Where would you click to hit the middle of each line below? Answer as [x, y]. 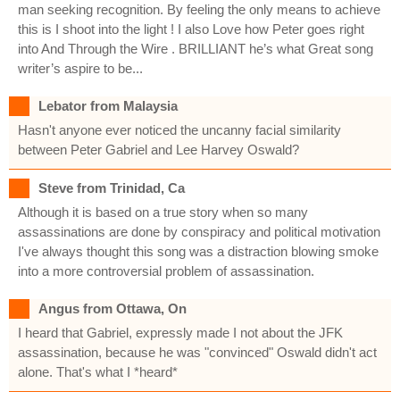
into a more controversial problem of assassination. [166, 271]
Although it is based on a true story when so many [163, 212]
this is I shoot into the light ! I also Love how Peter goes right [191, 29]
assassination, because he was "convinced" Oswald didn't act [197, 352]
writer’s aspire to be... [80, 68]
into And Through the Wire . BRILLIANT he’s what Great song [196, 48]
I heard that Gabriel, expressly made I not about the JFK [180, 332]
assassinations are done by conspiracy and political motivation [199, 231]
